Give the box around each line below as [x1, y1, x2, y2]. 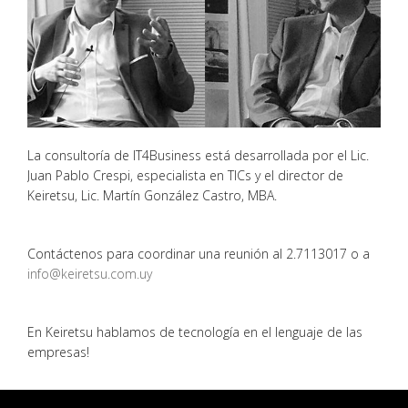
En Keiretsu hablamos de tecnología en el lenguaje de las [27, 322, 362, 341]
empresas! [27, 342, 89, 361]
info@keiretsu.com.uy [27, 264, 152, 282]
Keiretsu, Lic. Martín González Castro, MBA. [27, 186, 277, 204]
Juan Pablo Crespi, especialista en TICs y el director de [27, 166, 343, 184]
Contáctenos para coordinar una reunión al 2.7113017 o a [27, 244, 370, 262]
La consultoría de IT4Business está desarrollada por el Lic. [27, 146, 369, 164]
